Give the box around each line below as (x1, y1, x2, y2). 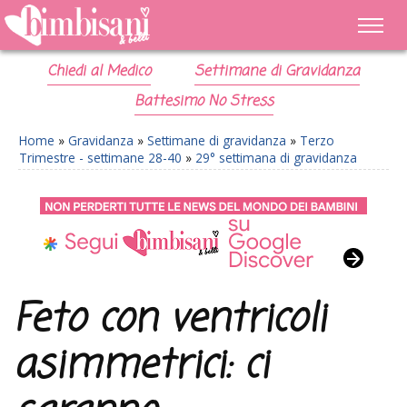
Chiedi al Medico (47, 61, 152, 83)
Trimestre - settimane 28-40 (19, 149, 182, 166)
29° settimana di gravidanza (195, 149, 357, 166)
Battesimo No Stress (134, 91, 273, 113)
